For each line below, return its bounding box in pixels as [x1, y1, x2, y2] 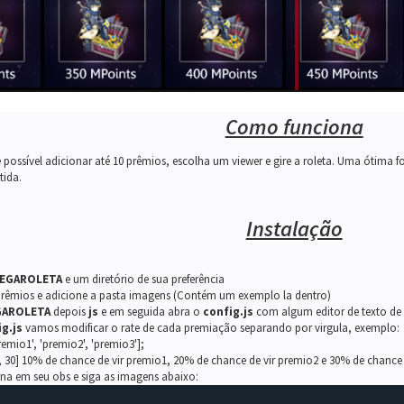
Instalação [245, 215, 343, 243]
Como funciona [225, 113, 363, 141]
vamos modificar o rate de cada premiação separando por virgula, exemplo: [22, 320, 399, 335]
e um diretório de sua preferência [61, 271, 225, 287]
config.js [202, 304, 253, 319]
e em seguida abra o [97, 304, 203, 319]
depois [50, 304, 88, 319]
